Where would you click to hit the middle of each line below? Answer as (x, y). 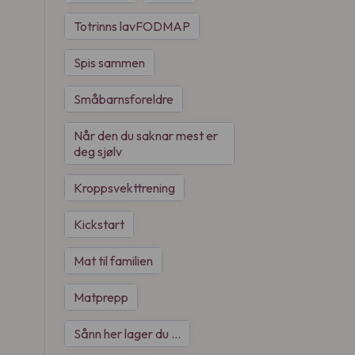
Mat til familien (113, 261)
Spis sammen (109, 63)
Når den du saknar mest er (146, 136)
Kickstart (99, 224)
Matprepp (101, 297)
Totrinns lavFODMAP (132, 26)
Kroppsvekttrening (124, 188)
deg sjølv (98, 151)
